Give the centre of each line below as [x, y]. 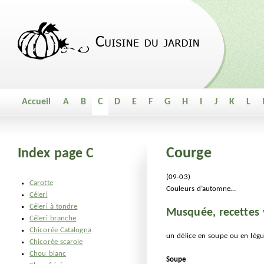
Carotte [41, 183]
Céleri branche [53, 218]
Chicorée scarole [56, 242]
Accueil [36, 102]
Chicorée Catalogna [60, 230]
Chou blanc [48, 254]
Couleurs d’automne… [201, 189]
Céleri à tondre [54, 207]
